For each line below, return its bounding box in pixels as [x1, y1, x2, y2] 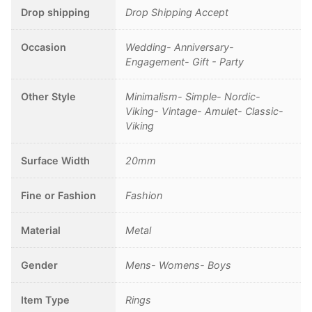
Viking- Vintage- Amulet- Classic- [125, 105, 284, 118]
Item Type [21, 294, 70, 306]
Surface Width [21, 155, 91, 167]
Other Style [21, 91, 77, 103]
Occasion [21, 41, 67, 54]
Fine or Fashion [21, 189, 97, 202]
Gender [21, 259, 58, 272]
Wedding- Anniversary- [125, 41, 235, 54]
